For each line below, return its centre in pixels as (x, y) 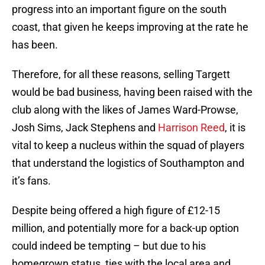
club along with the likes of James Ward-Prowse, (125, 110)
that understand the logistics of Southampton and (128, 163)
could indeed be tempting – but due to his (109, 246)
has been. (35, 45)
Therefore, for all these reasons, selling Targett (121, 75)
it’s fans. (31, 181)
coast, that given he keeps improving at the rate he (130, 27)
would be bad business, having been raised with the (132, 92)
